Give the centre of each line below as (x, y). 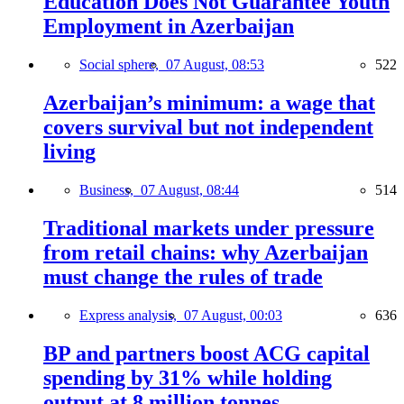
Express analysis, (132, 315)
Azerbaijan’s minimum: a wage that (209, 103)
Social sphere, (123, 65)
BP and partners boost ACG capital (207, 353)
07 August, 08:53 (215, 65)
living (69, 152)
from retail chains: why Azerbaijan (206, 253)
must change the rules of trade (183, 277)
